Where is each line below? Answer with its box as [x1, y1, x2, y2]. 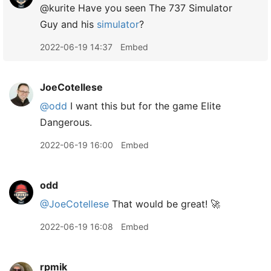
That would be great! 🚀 [109, 198, 220, 210]
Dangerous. [40, 116, 92, 128]
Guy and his [40, 18, 97, 30]
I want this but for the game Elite [67, 100, 221, 112]
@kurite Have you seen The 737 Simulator [40, 2, 232, 14]
